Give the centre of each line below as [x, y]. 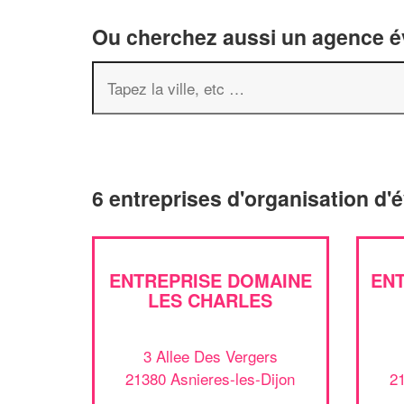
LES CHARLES [211, 300]
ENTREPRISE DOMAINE [210, 280]
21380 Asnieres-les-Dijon [211, 378]
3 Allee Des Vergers [210, 355]
